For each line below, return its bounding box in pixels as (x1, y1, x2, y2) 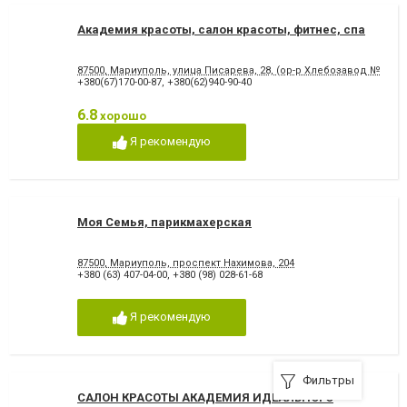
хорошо (97, 109, 146, 124)
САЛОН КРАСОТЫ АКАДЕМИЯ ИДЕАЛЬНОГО (77, 390, 333, 404)
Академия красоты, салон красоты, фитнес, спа (77, 23, 365, 37)
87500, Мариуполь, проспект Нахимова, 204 (77, 257, 294, 270)
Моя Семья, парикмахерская (77, 214, 252, 229)
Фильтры (303, 373, 354, 387)
